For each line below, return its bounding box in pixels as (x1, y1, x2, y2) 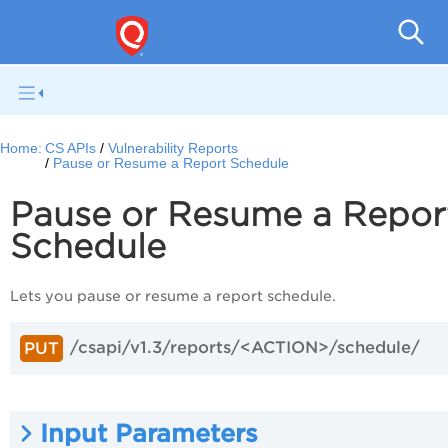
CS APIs (45, 141, 97, 157)
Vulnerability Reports (108, 141, 239, 157)
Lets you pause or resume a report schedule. (10, 288, 336, 305)
